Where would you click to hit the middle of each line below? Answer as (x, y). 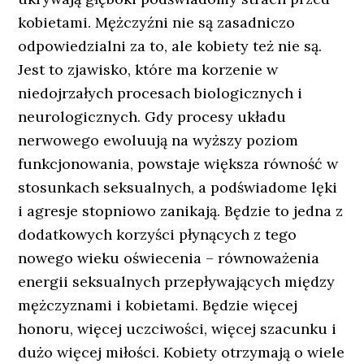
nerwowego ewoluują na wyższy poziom (158, 140)
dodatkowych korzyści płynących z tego (158, 234)
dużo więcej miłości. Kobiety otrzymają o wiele (182, 352)
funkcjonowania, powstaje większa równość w (178, 164)
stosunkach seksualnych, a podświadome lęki (178, 187)
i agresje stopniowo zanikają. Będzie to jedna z (181, 211)
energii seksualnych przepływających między (177, 282)
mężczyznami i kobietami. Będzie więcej (158, 305)
